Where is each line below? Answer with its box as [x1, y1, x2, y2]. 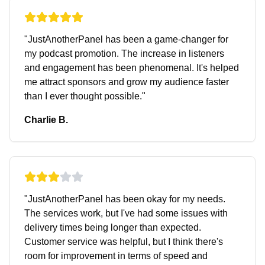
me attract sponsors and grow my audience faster [24, 77, 229, 87]
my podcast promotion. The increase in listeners [24, 49, 224, 59]
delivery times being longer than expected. [24, 222, 201, 232]
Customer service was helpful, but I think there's [24, 237, 223, 247]
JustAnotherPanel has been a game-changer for [28, 34, 228, 44]
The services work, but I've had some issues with [24, 208, 228, 218]
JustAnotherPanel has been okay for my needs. [28, 194, 225, 204]
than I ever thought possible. [24, 91, 142, 101]
